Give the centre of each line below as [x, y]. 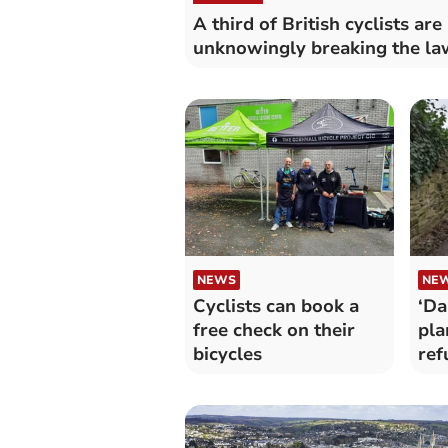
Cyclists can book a [275, 305]
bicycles [227, 353]
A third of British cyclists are [317, 23]
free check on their [273, 329]
